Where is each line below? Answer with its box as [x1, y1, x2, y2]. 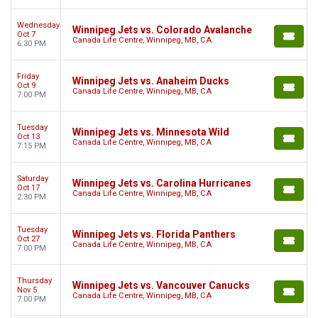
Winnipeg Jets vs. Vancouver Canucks [72, 280, 250, 292]
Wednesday [17, 21, 60, 31]
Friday [17, 72, 39, 82]
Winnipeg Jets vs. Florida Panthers [72, 229, 236, 241]
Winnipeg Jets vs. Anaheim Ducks [72, 75, 229, 87]
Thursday [17, 276, 52, 286]
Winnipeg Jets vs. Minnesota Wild [72, 126, 229, 138]
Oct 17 [17, 183, 40, 193]
